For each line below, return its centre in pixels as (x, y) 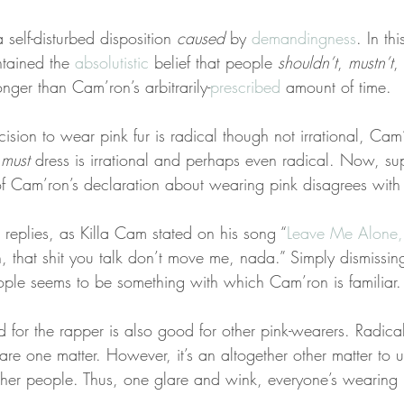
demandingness (304, 37)
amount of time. (336, 86)
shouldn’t (308, 62)
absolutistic (112, 62)
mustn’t (371, 62)
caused (201, 37)
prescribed (245, 86)
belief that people (213, 62)
